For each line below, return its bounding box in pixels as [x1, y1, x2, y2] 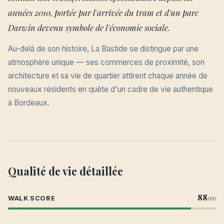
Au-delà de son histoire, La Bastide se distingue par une [8, 44, 198, 53]
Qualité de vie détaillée [8, 164, 123, 178]
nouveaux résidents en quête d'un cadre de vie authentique [8, 84, 213, 94]
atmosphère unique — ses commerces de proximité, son [8, 57, 204, 67]
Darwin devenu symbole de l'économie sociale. [8, 22, 170, 33]
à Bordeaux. [8, 98, 49, 107]
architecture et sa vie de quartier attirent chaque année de [8, 71, 207, 80]
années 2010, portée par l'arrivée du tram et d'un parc [8, 7, 198, 18]
